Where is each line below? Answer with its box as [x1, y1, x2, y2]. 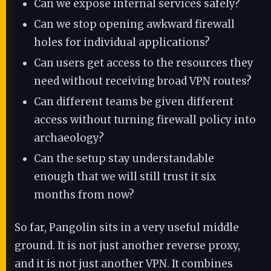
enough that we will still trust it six [34, 170, 216, 183]
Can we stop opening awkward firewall [34, 18, 235, 31]
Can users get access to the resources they [34, 56, 253, 70]
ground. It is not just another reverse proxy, [15, 239, 240, 252]
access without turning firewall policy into [34, 113, 256, 126]
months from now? [34, 188, 134, 201]
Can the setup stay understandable [34, 152, 214, 165]
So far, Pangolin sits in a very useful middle [15, 221, 239, 234]
